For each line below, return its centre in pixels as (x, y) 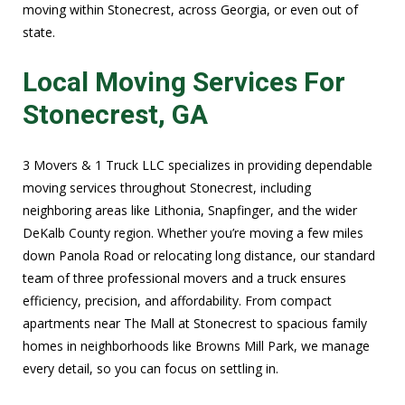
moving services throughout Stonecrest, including (167, 188)
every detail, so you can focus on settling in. (151, 369)
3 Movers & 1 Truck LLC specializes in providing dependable (198, 165)
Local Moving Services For (184, 82)
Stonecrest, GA (115, 115)
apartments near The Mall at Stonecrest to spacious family (195, 324)
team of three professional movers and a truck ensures (184, 278)
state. (39, 33)
